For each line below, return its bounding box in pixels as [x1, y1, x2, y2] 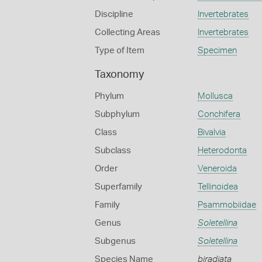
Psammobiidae [197, 201, 256, 209]
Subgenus [95, 237, 136, 246]
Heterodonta [197, 146, 247, 155]
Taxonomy [95, 70, 144, 80]
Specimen [197, 46, 237, 55]
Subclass [95, 146, 131, 155]
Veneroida [197, 164, 237, 173]
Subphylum [95, 110, 140, 119]
